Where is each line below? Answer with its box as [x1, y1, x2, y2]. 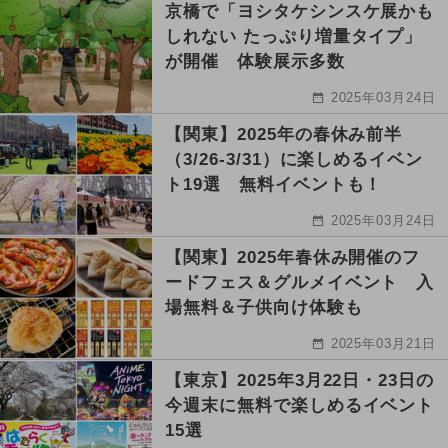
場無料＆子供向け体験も [165, 297, 363, 317]
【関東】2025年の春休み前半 [165, 124, 403, 144]
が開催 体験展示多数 [165, 51, 345, 71]
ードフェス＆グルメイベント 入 [165, 272, 435, 292]
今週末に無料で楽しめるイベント [165, 395, 435, 415]
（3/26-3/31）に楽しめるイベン [165, 149, 424, 169]
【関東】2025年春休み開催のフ [165, 247, 421, 267]
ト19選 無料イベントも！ [165, 174, 383, 194]
